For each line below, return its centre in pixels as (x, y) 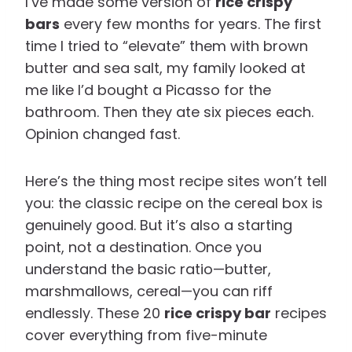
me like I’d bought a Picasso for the (148, 90)
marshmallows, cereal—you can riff (149, 291)
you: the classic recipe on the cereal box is (174, 203)
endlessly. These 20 (95, 313)
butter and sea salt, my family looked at (165, 68)
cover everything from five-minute (146, 335)
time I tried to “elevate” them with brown (167, 46)
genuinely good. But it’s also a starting (159, 225)
